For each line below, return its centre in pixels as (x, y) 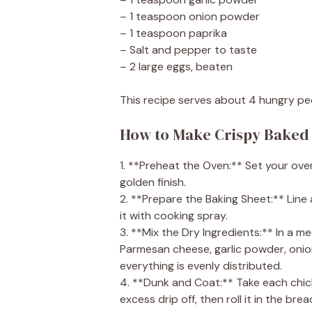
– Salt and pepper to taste (188, 49)
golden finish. (153, 182)
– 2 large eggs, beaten (176, 66)
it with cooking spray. (174, 215)
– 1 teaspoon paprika (173, 33)
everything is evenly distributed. (201, 265)
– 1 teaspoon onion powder (190, 16)
